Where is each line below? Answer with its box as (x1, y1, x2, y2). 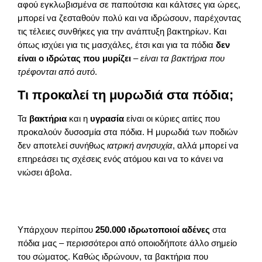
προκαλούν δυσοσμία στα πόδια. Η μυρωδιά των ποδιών (18, 127, 239, 137)
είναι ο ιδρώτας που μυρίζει (18, 53, 132, 63)
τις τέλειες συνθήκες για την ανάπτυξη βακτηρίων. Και (18, 26, 227, 36)
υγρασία (90, 114, 125, 123)
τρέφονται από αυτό (18, 67, 95, 77)
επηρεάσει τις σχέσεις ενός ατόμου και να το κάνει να (18, 154, 224, 164)
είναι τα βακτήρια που (140, 53, 225, 63)
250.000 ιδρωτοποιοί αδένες (95, 225, 211, 235)
